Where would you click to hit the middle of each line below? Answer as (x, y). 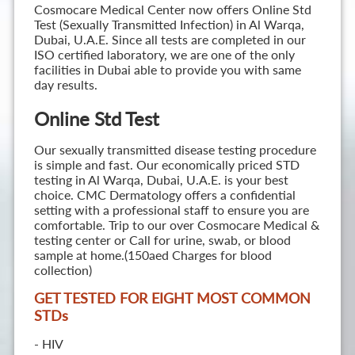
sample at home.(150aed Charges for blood (153, 255)
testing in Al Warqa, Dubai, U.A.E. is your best (161, 180)
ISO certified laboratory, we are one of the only (164, 55)
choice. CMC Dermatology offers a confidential (164, 195)
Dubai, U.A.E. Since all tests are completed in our (170, 40)
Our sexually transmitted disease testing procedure (175, 150)
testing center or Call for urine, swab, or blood (162, 240)
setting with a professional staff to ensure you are (171, 210)
